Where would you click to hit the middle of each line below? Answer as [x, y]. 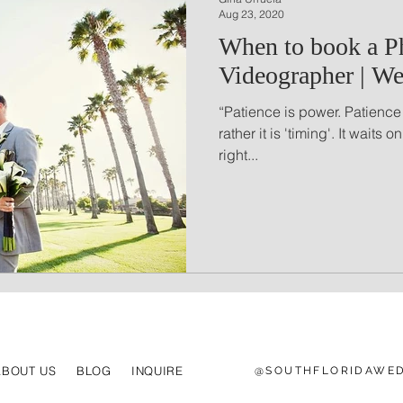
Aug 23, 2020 [251, 13]
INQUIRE [157, 370]
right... [238, 154]
